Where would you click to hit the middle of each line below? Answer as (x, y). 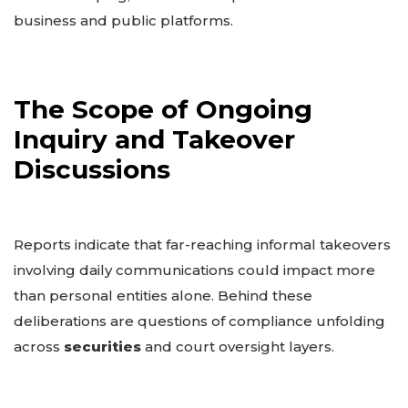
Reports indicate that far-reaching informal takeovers (202, 244)
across (39, 346)
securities (102, 346)
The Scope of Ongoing (163, 109)
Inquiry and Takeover (154, 139)
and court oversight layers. (238, 346)
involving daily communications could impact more (194, 270)
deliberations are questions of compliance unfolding (199, 321)
